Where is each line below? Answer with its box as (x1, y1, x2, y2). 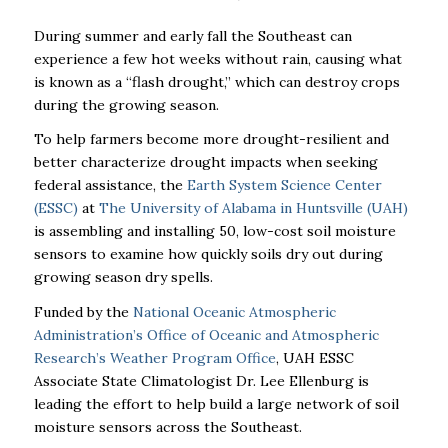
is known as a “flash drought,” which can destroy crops (33, 72, 400, 91)
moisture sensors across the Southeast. (33, 418, 302, 437)
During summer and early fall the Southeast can (33, 26, 352, 45)
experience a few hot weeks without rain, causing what (33, 49, 402, 68)
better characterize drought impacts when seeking (33, 153, 378, 172)
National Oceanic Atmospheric (132, 303, 336, 322)
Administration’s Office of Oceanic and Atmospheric (33, 326, 379, 345)
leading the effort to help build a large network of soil (33, 395, 399, 414)
